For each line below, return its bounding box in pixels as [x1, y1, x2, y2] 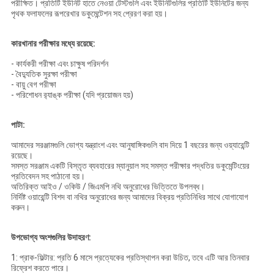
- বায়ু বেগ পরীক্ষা [10, 80, 56, 90]
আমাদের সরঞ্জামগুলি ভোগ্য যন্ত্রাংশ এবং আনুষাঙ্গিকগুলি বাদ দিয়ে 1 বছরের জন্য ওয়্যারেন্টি [10, 140, 250, 150]
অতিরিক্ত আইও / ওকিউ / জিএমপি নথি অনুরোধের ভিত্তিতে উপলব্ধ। [10, 182, 205, 192]
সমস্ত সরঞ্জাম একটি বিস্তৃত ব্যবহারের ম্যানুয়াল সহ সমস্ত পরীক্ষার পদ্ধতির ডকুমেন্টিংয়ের [10, 161, 250, 171]
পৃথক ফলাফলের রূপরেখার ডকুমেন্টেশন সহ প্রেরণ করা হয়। [10, 9, 168, 19]
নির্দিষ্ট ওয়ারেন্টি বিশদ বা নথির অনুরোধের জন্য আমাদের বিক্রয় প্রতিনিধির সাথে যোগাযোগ [10, 192, 248, 202]
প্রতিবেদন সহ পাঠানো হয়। [10, 171, 85, 182]
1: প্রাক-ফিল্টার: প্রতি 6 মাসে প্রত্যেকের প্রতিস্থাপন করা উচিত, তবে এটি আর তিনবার [10, 253, 250, 263]
